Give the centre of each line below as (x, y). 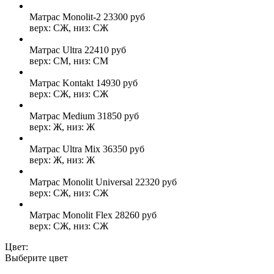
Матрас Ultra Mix (65, 149)
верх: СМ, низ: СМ (69, 61)
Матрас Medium (62, 116)
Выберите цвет (36, 257)
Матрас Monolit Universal (81, 182)
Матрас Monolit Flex (71, 215)
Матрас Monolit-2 (65, 17)
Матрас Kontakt (61, 83)
